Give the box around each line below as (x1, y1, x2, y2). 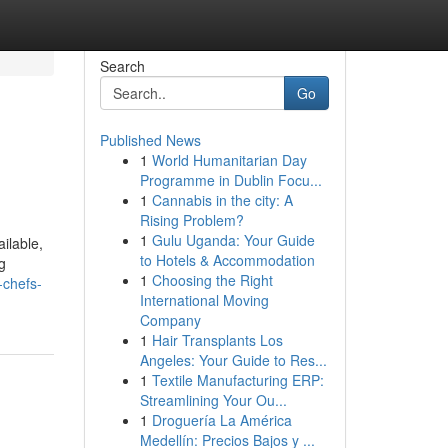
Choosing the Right (151, 270, 273, 290)
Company (139, 310, 201, 330)
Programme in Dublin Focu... (139, 170, 322, 190)
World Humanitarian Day (151, 150, 307, 170)
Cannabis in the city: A (151, 190, 293, 210)
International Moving (139, 290, 269, 310)
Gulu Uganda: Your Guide (151, 230, 315, 250)
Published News (99, 130, 201, 150)
